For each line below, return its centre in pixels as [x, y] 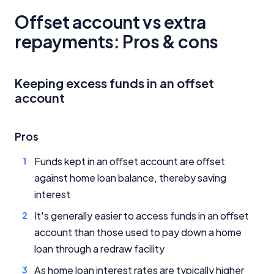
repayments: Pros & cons [117, 41]
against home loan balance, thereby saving [130, 177]
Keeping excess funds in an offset [114, 83]
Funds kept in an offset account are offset [130, 161]
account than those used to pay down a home [138, 232]
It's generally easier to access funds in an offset [142, 215]
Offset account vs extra [110, 21]
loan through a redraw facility [99, 248]
